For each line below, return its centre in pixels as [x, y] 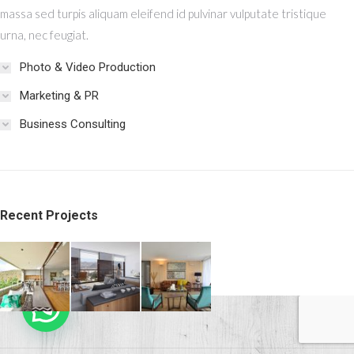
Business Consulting [73, 124]
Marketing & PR [59, 96]
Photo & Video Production [88, 67]
